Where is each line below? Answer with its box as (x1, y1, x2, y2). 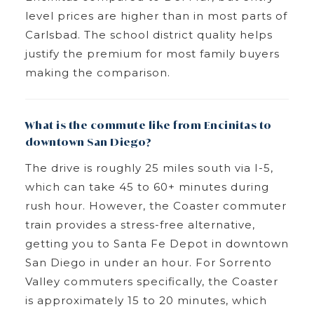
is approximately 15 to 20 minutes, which (25, 293, 267, 307)
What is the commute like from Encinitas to (25, 117, 272, 132)
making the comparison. (25, 65, 170, 79)
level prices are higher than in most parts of (25, 8, 287, 22)
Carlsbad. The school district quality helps (25, 27, 273, 41)
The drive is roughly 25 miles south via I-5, (25, 161, 273, 175)
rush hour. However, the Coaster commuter (25, 198, 287, 212)
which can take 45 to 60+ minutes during (25, 179, 269, 193)
